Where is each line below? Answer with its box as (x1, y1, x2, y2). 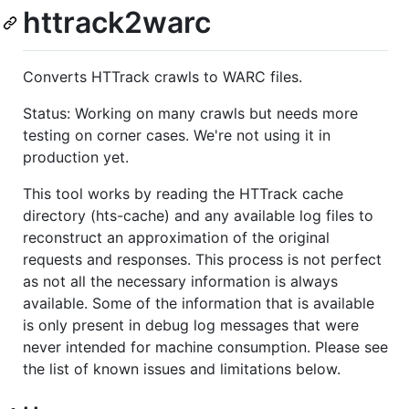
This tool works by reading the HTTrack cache (23, 184, 343, 203)
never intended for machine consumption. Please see (23, 337, 388, 356)
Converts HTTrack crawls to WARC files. (23, 67, 302, 86)
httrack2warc (23, 5, 211, 40)
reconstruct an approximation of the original (23, 227, 330, 246)
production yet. (23, 147, 129, 166)
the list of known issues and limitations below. (23, 359, 341, 378)
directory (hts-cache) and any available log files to (23, 205, 373, 225)
